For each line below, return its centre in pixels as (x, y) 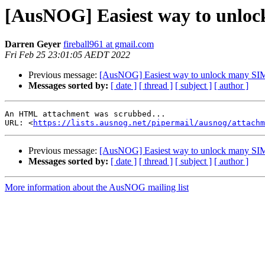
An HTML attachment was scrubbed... (85, 114)
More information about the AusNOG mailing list (97, 188)
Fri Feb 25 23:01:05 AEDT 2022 (67, 55)
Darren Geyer (33, 44)
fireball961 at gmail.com (109, 44)
